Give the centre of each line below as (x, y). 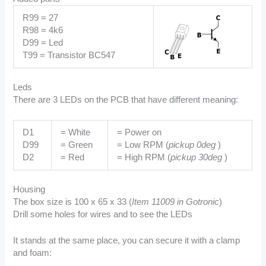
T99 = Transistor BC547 (69, 55)
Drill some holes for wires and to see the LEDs (103, 215)
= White (76, 133)
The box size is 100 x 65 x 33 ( (73, 202)
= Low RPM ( (143, 145)
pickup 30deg (197, 158)
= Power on (140, 133)
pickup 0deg (192, 145)
